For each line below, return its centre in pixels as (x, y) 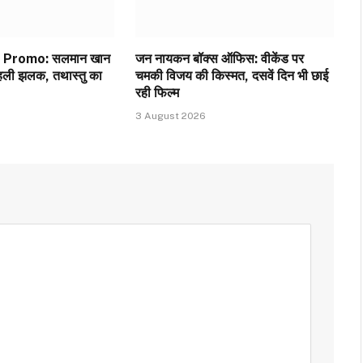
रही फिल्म (157, 92)
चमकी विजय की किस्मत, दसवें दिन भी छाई (231, 75)
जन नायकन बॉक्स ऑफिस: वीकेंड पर (219, 58)
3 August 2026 (170, 115)
